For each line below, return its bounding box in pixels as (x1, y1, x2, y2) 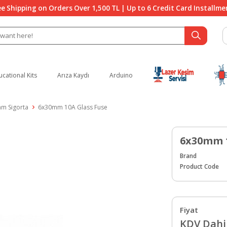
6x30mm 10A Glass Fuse (38, 102, 107, 111)
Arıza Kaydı (57, 70, 90, 80)
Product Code (180, 162, 219, 171)
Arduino (109, 70, 133, 80)
